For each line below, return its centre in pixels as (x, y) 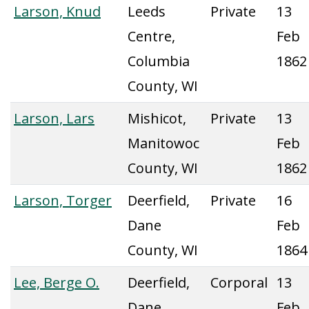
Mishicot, (157, 118)
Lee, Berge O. (57, 282)
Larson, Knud (57, 11)
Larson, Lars (54, 118)
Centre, (151, 36)
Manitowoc (163, 143)
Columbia (159, 61)
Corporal (239, 282)
